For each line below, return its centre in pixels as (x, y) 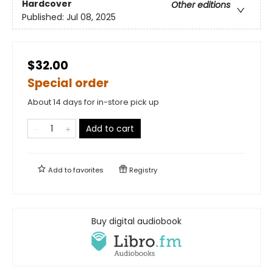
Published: (44, 17)
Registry (142, 170)
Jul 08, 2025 (91, 17)
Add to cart (110, 128)
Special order (68, 83)
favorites (88, 170)
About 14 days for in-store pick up (93, 102)
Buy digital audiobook (136, 221)
